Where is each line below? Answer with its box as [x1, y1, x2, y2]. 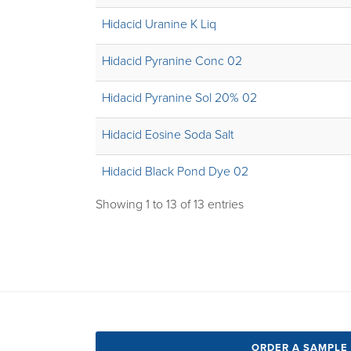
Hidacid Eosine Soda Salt [102, 127, 233, 143]
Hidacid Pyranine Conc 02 [102, 53, 242, 69]
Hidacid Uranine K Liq [102, 16, 216, 32]
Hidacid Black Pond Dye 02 [102, 164, 248, 179]
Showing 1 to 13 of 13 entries [96, 197, 244, 212]
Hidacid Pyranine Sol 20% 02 [102, 90, 257, 106]
